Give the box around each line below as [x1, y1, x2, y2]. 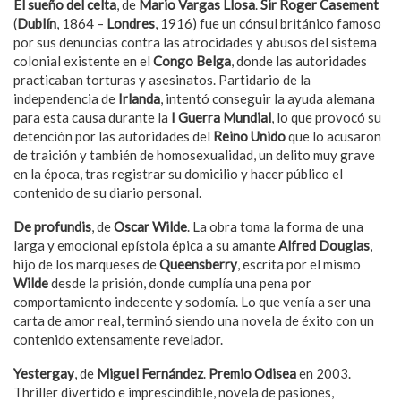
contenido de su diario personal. [13, 184, 201, 200]
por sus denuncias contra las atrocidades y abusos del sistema [13, 34, 377, 50]
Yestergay [13, 365, 74, 381]
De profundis [13, 218, 91, 235]
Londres [107, 15, 155, 31]
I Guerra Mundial [171, 109, 271, 125]
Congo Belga [153, 53, 231, 69]
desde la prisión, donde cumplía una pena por [48, 275, 311, 291]
